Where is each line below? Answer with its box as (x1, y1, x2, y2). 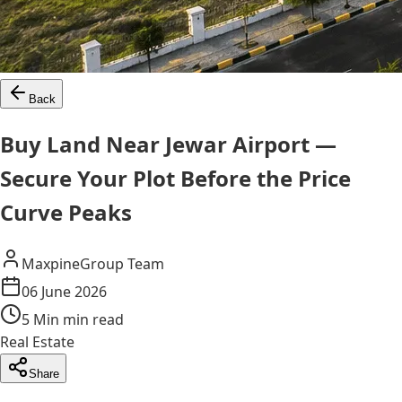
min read (59, 309, 124, 329)
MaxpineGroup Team (22, 253, 164, 274)
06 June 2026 (22, 281, 107, 301)
